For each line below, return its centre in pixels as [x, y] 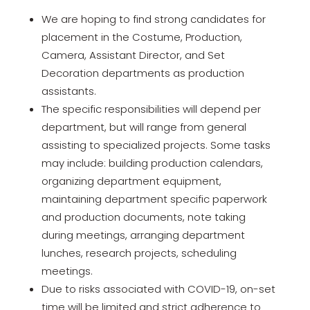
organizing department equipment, [131, 181]
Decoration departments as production [143, 73]
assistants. [70, 91]
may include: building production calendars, [152, 163]
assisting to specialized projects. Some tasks [156, 145]
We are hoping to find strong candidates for [153, 19]
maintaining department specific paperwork [154, 199]
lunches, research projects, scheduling [139, 253]
